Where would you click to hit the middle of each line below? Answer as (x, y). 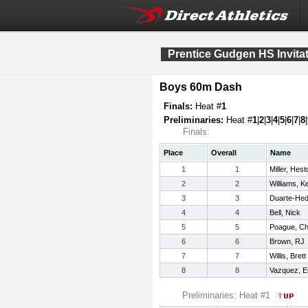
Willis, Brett (288, 256)
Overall (224, 153)
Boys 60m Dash (201, 87)
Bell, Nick (285, 212)
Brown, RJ (287, 241)
